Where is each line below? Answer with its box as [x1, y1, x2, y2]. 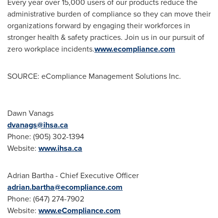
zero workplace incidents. [7, 43, 94, 54]
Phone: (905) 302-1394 [7, 131, 84, 142]
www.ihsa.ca [38, 143, 82, 154]
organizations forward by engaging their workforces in [7, 20, 190, 31]
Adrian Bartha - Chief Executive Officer [7, 170, 139, 181]
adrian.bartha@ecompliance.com [7, 182, 123, 193]
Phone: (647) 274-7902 [7, 193, 84, 204]
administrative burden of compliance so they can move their [7, 8, 211, 19]
